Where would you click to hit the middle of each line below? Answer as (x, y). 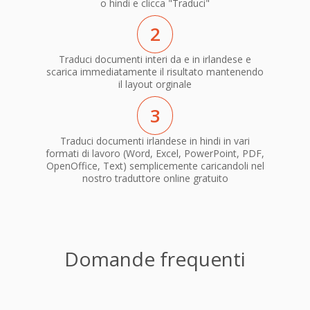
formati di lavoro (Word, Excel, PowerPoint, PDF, (155, 153)
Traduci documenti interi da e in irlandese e (155, 60)
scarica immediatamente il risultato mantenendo (155, 72)
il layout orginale (155, 84)
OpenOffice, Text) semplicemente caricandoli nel (155, 165)
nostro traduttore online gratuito (155, 178)
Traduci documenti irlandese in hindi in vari (155, 140)
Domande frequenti (155, 258)
